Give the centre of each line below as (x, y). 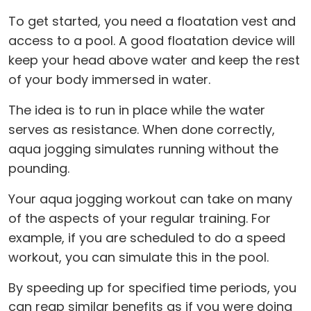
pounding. (39, 169)
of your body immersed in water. (109, 80)
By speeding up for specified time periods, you (152, 288)
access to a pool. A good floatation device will (152, 41)
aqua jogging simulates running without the (143, 149)
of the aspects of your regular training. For (140, 219)
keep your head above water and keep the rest (154, 60)
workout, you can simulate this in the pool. (138, 258)
